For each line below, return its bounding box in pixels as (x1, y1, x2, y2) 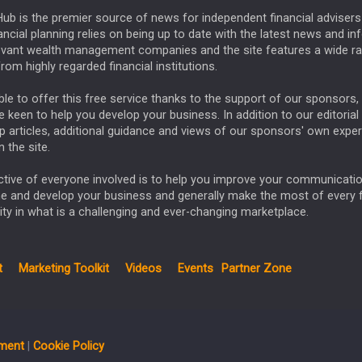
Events (178, 262, 213, 276)
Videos (125, 262, 162, 276)
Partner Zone (221, 262, 292, 276)
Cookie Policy (33, 339, 104, 354)
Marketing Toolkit (19, 262, 109, 276)
